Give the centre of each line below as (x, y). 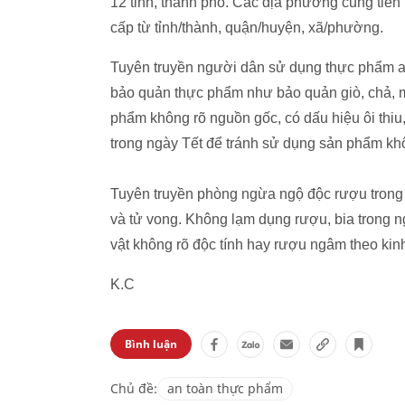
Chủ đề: (134, 388)
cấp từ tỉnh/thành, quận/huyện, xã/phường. (247, 28)
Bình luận (151, 344)
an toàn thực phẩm (225, 388)
